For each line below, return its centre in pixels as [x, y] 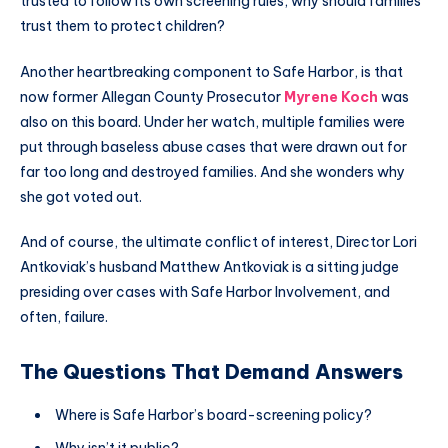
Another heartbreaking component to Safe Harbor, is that [211, 71]
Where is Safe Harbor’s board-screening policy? [213, 415]
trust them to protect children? [122, 25]
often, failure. [64, 317]
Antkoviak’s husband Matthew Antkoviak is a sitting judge [209, 267]
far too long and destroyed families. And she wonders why [212, 171]
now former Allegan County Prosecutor [152, 96]
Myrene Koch [331, 96]
